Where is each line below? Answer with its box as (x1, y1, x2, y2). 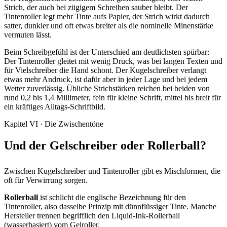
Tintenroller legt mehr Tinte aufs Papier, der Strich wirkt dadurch (4, 12, 210, 21)
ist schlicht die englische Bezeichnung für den (38, 193, 186, 202)
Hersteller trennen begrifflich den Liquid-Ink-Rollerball (4, 211, 180, 220)
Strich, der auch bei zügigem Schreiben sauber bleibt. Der (4, 3, 188, 12)
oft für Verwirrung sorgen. (4, 176, 88, 185)
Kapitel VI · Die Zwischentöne (4, 120, 103, 129)
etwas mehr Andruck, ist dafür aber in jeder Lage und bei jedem (4, 75, 207, 84)
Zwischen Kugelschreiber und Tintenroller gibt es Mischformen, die (4, 167, 220, 176)
